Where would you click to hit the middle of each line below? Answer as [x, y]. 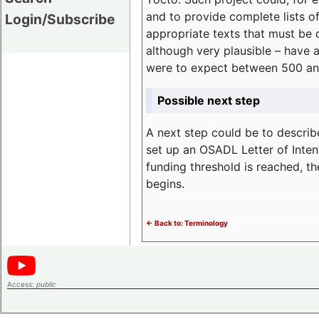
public [46, 284]
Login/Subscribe [60, 19]
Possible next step [209, 100]
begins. [165, 183]
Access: [22, 284]
